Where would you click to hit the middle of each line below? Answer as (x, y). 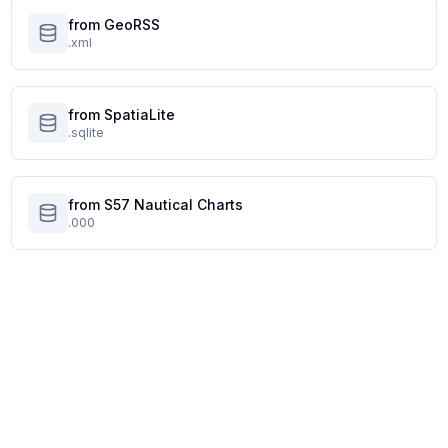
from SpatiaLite (121, 114)
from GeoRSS (113, 24)
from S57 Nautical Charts (155, 204)
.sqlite (85, 132)
